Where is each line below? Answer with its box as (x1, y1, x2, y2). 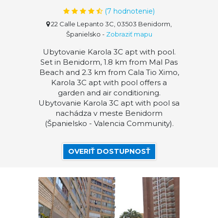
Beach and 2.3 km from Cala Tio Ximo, (39, 68, 179, 77)
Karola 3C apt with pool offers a (51, 78, 167, 87)
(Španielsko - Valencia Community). (44, 119, 174, 128)
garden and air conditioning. (57, 88, 161, 97)
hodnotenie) (111, 7, 155, 16)
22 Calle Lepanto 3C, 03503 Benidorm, (50, 20, 172, 28)
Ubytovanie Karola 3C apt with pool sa (38, 98, 180, 108)
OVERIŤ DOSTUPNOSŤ (68, 147, 150, 156)
